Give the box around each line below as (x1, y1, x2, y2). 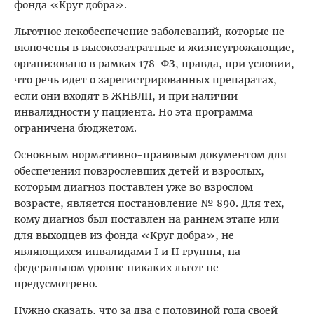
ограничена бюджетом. (14, 122, 137, 135)
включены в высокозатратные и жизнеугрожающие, (14, 41, 294, 55)
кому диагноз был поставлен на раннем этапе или (14, 213, 279, 226)
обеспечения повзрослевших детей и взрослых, (14, 165, 264, 178)
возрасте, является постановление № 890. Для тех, (14, 197, 285, 210)
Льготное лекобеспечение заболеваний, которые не (14, 25, 285, 39)
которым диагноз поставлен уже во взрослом (14, 181, 253, 194)
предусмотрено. (14, 278, 97, 291)
